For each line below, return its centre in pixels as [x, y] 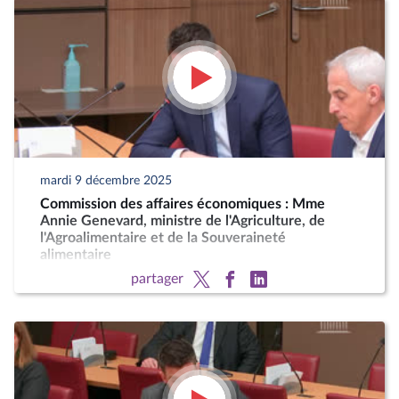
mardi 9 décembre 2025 [106, 180]
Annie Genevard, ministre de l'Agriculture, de [183, 220]
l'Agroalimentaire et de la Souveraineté [163, 237]
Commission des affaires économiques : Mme [183, 204]
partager [157, 278]
